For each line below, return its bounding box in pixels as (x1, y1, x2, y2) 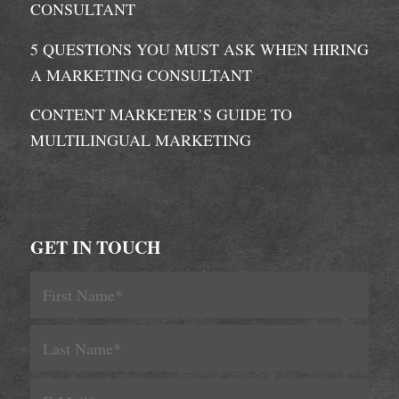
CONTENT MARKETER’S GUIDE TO (29, 102, 292, 125)
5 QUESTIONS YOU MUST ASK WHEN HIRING (29, 37, 369, 60)
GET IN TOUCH (29, 234, 161, 261)
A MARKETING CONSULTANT (29, 63, 257, 85)
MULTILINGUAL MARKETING (29, 128, 256, 151)
